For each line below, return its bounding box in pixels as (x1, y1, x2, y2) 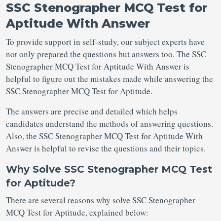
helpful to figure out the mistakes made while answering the (6, 73, 213, 84)
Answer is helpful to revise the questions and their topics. (6, 143, 206, 154)
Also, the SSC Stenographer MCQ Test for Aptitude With (6, 130, 203, 142)
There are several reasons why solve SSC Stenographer (6, 194, 195, 206)
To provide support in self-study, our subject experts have (6, 36, 205, 47)
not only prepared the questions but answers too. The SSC (6, 48, 206, 60)
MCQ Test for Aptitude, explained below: (6, 207, 148, 218)
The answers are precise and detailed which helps (6, 106, 178, 117)
